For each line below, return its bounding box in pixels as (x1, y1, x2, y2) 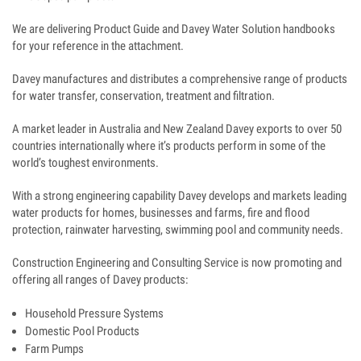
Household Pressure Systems (25, 306, 164, 322)
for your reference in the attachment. (12, 39, 184, 54)
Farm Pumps (25, 342, 84, 357)
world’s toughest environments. (12, 156, 159, 171)
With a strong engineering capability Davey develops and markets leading (12, 189, 346, 204)
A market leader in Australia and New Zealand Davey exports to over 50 (12, 122, 342, 137)
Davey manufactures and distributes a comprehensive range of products (12, 72, 347, 87)
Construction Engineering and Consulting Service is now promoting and (12, 255, 342, 271)
